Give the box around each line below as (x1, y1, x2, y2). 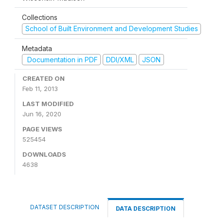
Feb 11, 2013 (22, 85, 58, 92)
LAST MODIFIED (22, 100, 74, 108)
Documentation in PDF (25, 55, 98, 64)
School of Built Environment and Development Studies (25, 24, 198, 33)
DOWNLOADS (22, 150, 66, 158)
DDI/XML (106, 55, 134, 64)
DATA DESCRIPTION (116, 205, 176, 212)
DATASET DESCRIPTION (30, 203, 99, 211)
